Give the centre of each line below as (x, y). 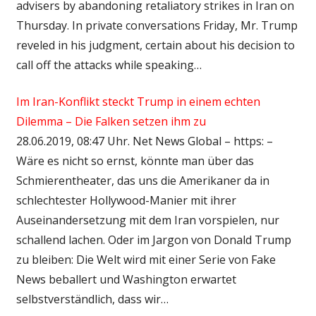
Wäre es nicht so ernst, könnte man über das (135, 160)
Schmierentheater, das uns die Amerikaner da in (142, 180)
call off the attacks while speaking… (109, 65)
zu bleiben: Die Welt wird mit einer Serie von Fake (146, 259)
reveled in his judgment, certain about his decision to (155, 45)
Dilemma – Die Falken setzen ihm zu (111, 121)
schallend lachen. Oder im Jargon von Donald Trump (153, 239)
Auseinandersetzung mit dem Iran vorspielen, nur (147, 220)
